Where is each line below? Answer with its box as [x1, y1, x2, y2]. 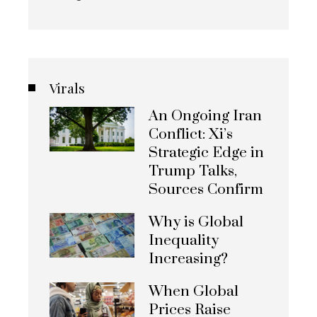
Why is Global [149, 212, 243, 231]
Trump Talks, [149, 161, 237, 180]
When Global [149, 282, 238, 301]
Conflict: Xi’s [149, 125, 233, 144]
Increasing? [149, 249, 228, 268]
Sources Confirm [149, 180, 263, 199]
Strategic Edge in [149, 143, 264, 162]
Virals [50, 78, 85, 97]
